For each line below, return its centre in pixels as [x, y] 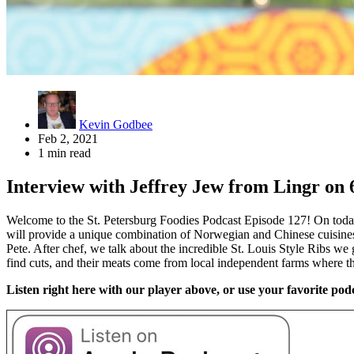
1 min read [64, 153]
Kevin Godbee [116, 124]
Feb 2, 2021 [68, 138]
